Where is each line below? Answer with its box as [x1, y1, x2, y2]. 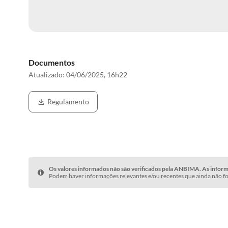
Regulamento [47, 97, 89, 106]
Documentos [28, 58, 75, 67]
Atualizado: [28, 70, 66, 79]
